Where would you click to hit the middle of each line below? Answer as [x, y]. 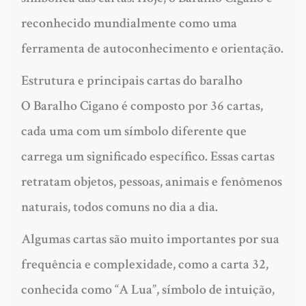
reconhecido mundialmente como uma [129, 24]
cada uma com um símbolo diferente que [134, 131]
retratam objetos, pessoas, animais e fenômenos [151, 182]
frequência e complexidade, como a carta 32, [144, 265]
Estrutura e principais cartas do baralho [131, 81]
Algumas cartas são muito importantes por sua [150, 239]
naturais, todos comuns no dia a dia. [119, 207]
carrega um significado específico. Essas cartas [148, 157]
